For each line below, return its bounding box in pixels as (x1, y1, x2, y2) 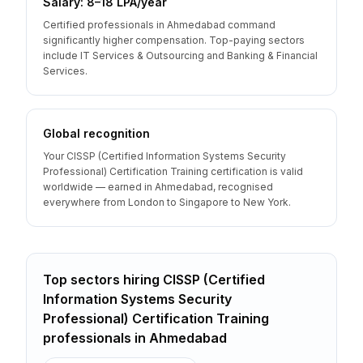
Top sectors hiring (43, 271, 163, 288)
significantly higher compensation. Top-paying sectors (43, 34, 305, 46)
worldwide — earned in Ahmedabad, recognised (43, 181, 273, 193)
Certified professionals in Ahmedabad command (43, 19, 275, 31)
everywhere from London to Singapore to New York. (43, 196, 291, 208)
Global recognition (43, 126, 150, 140)
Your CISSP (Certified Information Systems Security (43, 150, 286, 162)
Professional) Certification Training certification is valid (43, 165, 303, 177)
